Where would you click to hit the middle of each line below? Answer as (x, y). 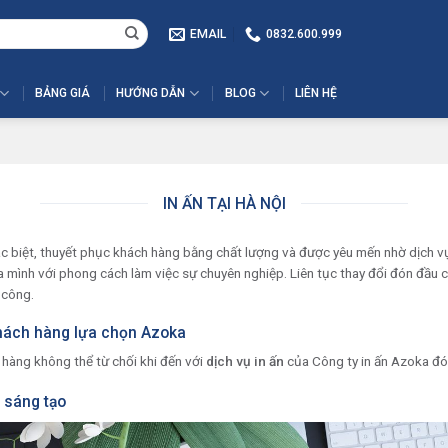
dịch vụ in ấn (245, 360)
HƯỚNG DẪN (151, 93)
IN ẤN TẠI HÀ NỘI (224, 203)
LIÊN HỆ (315, 93)
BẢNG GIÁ (63, 93)
